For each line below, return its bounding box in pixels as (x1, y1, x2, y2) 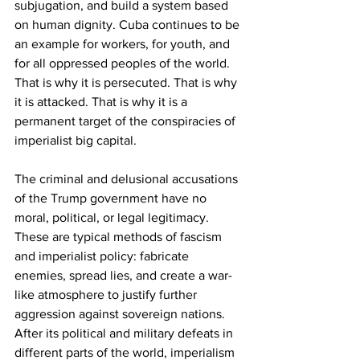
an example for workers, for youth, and (14, 37, 233, 51)
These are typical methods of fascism (14, 230, 225, 244)
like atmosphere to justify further (14, 288, 200, 302)
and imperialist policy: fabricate (14, 249, 192, 264)
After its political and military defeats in (14, 326, 236, 341)
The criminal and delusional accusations (14, 172, 241, 186)
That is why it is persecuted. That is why (14, 76, 240, 90)
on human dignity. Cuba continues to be (14, 18, 243, 32)
